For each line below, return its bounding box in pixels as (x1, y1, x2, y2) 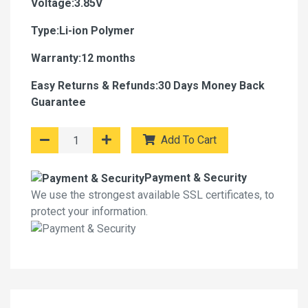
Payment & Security (144, 171, 247, 184)
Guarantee (31, 96, 86, 109)
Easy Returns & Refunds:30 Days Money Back (31, 79, 265, 92)
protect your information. (31, 204, 148, 218)
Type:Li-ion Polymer (31, 24, 135, 37)
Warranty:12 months (31, 52, 135, 65)
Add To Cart (161, 133, 217, 146)
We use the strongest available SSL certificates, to (31, 188, 274, 201)
